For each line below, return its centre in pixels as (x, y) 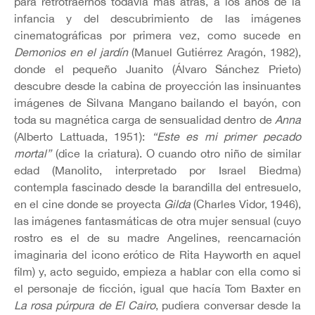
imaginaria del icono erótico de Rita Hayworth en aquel (157, 254)
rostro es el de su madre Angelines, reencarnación (157, 237)
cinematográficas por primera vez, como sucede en (157, 35)
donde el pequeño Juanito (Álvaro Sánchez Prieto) (157, 69)
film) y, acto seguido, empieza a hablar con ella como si (157, 271)
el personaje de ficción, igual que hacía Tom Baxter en (157, 288)
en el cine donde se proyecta (89, 204)
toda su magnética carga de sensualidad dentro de (144, 119)
